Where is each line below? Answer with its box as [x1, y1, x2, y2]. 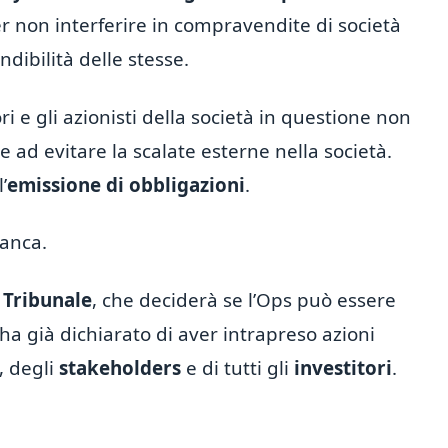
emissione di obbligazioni [7, 171, 245, 198]
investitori [289, 354, 392, 381]
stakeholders [54, 354, 181, 381]
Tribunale [3, 286, 92, 313]
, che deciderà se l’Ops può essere [92, 286, 396, 313]
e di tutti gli [181, 354, 289, 381]
